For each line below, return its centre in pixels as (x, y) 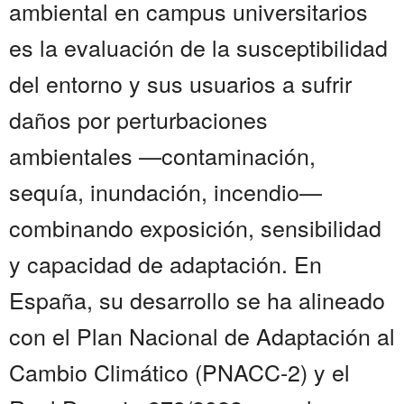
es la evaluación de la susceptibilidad (198, 47)
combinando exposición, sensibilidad (195, 228)
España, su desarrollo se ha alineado (197, 300)
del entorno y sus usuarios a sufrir (180, 83)
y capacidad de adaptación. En (165, 264)
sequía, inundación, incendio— (165, 192)
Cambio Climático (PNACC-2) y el (179, 372)
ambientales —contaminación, (162, 156)
